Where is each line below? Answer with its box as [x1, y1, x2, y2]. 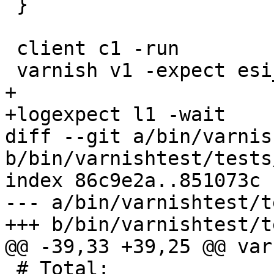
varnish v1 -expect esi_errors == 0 [5, 59, 17, 82]
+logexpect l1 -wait [5, 103, 226, 126]
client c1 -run [5, 37, 17, 60]
